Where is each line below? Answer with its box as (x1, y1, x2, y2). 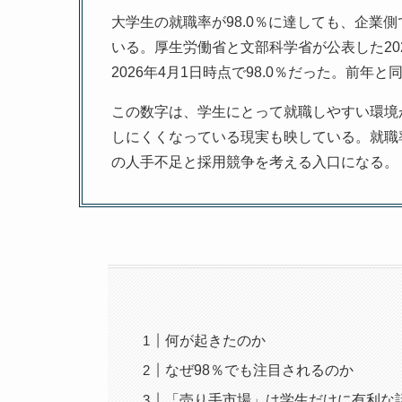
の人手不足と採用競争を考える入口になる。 (111, 154, 398, 170)
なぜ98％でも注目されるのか (165, 363, 354, 379)
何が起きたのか (165, 333, 267, 349)
